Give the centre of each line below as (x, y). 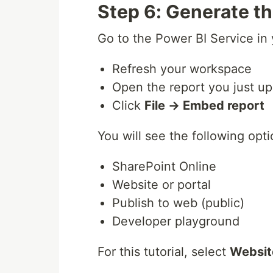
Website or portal (161, 184)
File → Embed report (204, 105)
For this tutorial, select (164, 251)
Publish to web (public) (178, 203)
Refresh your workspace (182, 69)
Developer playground (176, 221)
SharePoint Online (164, 166)
